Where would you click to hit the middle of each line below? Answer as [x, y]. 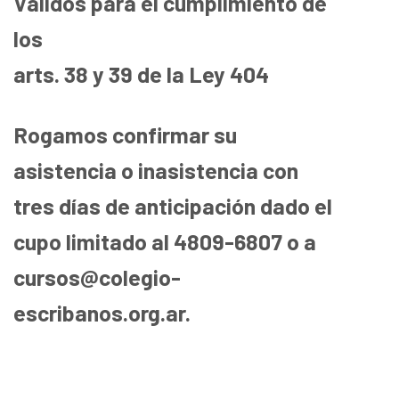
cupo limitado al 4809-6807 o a [165, 241]
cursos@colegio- [97, 277]
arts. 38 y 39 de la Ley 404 [141, 73]
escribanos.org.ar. [102, 312]
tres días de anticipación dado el [173, 205]
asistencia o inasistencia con [156, 170]
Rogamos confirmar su [125, 134]
